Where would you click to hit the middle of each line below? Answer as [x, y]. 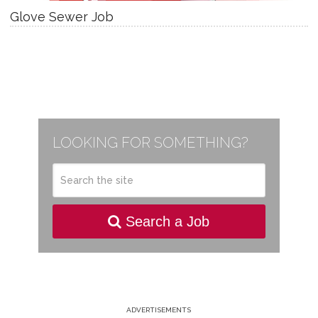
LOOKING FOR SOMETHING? [150, 142]
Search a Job [166, 221]
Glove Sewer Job [61, 16]
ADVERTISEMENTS [159, 309]
